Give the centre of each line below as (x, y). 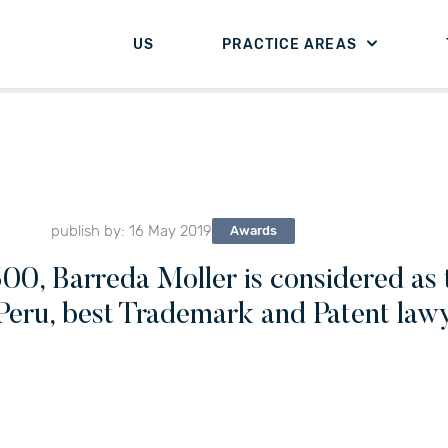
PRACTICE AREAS (289, 44)
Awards (253, 231)
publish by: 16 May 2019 (131, 230)
